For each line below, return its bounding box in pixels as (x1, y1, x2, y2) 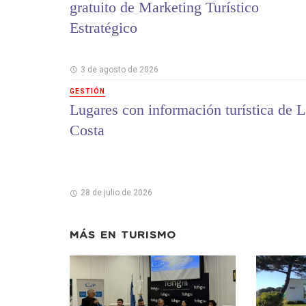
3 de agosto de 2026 (80, 64, 158, 74)
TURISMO (120, 230, 177, 241)
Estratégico (70, 18, 137, 36)
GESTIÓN (70, 87, 105, 95)
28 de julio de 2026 (80, 188, 152, 198)
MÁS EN (70, 230, 121, 241)
